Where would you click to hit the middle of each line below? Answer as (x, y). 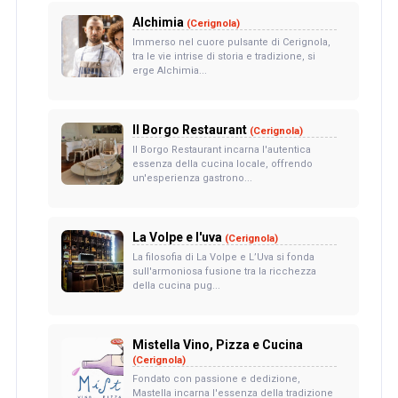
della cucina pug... (176, 286)
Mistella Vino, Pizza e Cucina (217, 345)
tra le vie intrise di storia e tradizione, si (223, 57)
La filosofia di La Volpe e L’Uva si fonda (223, 258)
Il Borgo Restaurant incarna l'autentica (221, 150)
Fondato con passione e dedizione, (216, 379)
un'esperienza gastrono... (192, 179)
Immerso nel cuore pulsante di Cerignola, (231, 43)
